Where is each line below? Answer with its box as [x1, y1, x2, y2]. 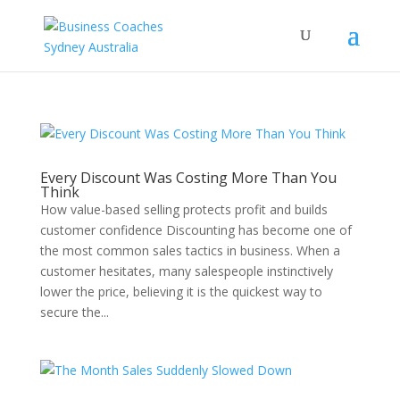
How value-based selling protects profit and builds [39, 201, 328, 218]
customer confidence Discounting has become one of [39, 221, 352, 238]
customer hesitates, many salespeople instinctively [39, 262, 333, 279]
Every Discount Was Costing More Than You [39, 168, 337, 187]
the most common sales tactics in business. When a [39, 242, 340, 259]
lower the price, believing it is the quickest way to [39, 283, 322, 300]
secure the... [39, 304, 109, 321]
